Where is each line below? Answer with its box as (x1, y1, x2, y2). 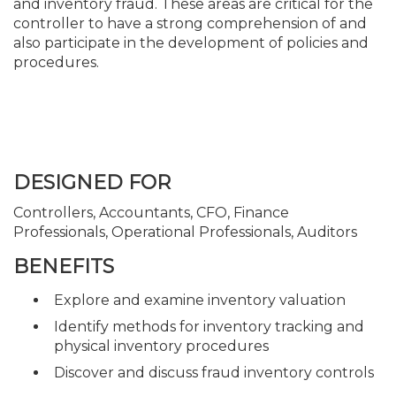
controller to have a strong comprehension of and (13, 15, 367, 32)
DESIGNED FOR (13, 170, 171, 194)
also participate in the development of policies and (13, 34, 369, 51)
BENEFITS (13, 255, 114, 278)
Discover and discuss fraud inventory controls (54, 364, 374, 381)
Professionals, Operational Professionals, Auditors (13, 223, 357, 240)
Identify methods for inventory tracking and (54, 318, 364, 335)
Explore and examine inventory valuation (54, 292, 346, 308)
